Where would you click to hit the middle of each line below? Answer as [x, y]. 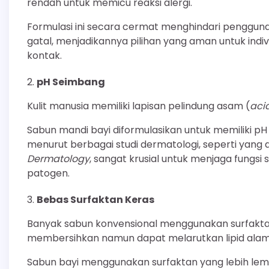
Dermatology [58, 159]
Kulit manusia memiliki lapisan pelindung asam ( [138, 106]
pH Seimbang [71, 82]
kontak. [44, 55]
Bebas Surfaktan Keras [95, 199]
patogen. [48, 173]
